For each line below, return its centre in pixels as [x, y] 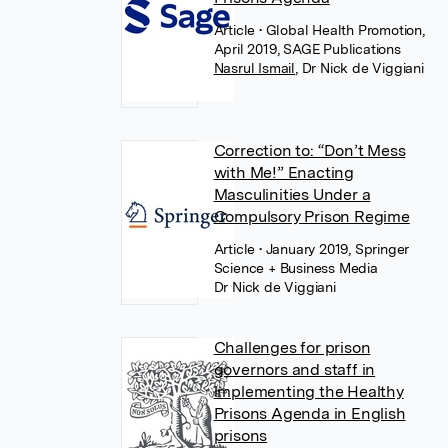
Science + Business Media [295, 268]
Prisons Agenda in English [309, 413]
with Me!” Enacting [283, 172]
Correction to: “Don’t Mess [309, 150]
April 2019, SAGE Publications [307, 49]
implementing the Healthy [308, 391]
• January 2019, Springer [334, 249]
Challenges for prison [292, 347]
